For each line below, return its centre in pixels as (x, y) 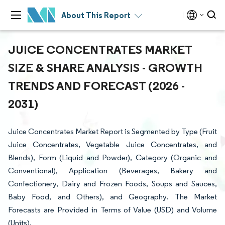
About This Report (96, 15)
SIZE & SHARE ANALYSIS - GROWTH (105, 67)
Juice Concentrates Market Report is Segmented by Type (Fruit (113, 131)
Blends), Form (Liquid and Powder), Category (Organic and (113, 157)
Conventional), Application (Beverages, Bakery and (113, 171)
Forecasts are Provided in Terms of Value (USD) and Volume (113, 210)
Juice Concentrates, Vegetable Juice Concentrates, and (113, 144)
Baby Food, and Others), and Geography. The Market (113, 197)
